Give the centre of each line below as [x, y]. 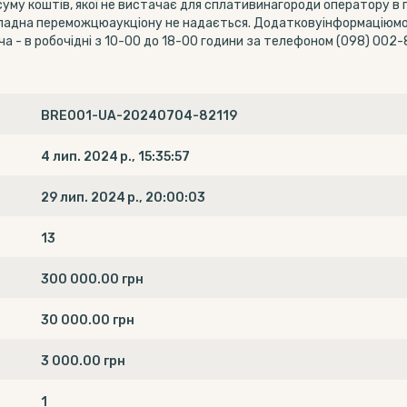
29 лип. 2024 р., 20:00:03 [124, 198]
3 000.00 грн [84, 361]
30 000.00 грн [88, 320]
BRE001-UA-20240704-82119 [139, 116]
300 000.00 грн [93, 279]
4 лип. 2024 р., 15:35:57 [116, 157]
